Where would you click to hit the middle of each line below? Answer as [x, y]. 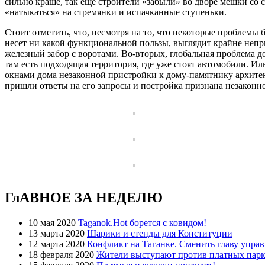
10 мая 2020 [52, 223]
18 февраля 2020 [61, 255]
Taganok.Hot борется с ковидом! [142, 223]
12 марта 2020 [56, 244]
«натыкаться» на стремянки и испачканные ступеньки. [116, 12]
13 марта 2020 [56, 234]
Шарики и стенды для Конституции [160, 234]
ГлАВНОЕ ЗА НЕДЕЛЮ [84, 198]
